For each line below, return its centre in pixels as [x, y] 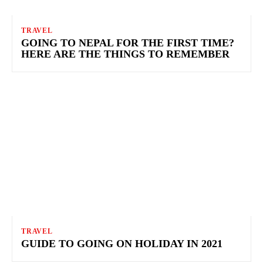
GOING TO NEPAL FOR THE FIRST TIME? [128, 43]
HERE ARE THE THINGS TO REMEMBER [125, 54]
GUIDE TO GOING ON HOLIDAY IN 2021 [122, 243]
